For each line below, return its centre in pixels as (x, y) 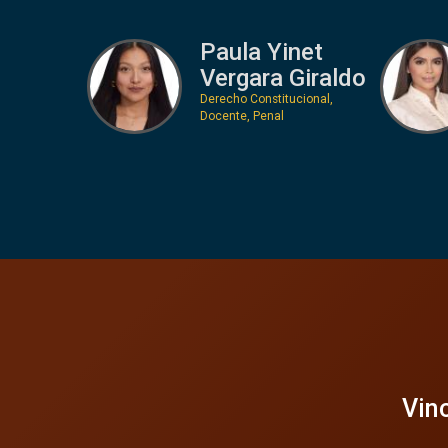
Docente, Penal (241, 115)
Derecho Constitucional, (266, 98)
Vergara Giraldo (282, 77)
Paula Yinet (261, 51)
